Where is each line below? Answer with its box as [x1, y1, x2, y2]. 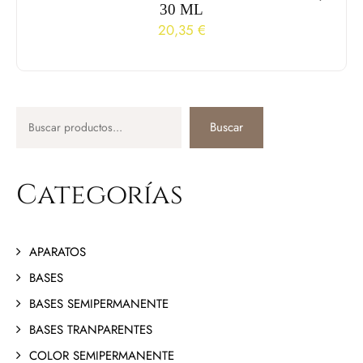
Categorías [16, 176, 183, 214]
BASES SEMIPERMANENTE [29, 294, 169, 313]
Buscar [210, 118, 243, 137]
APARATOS [29, 242, 86, 261]
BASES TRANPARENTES [29, 320, 152, 339]
